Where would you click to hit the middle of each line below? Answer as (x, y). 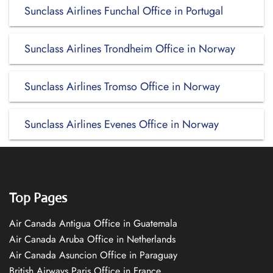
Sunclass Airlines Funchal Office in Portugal (124, 11)
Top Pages (38, 198)
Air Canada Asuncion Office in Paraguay (93, 255)
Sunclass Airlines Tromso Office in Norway (122, 87)
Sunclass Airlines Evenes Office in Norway (122, 124)
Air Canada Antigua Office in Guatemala (93, 223)
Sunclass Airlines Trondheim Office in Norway (130, 49)
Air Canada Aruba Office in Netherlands (92, 239)
